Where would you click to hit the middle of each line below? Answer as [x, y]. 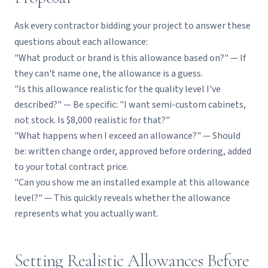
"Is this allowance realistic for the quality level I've [118, 89]
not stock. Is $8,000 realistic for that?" [92, 120]
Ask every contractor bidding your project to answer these [133, 26]
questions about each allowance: [81, 42]
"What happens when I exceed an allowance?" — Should [127, 136]
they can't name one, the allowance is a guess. [109, 74]
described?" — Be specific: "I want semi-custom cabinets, [130, 105]
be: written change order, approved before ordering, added [133, 151]
